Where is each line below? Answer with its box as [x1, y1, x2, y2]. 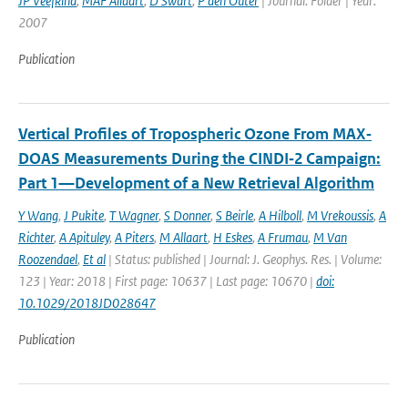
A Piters [115, 229, 154, 246]
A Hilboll [259, 207, 301, 224]
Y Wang [18, 207, 58, 224]
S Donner [164, 207, 210, 224]
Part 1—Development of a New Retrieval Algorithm [18, 173, 374, 193]
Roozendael [18, 250, 77, 268]
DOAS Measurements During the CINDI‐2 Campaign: [18, 148, 381, 168]
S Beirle [216, 207, 253, 224]
